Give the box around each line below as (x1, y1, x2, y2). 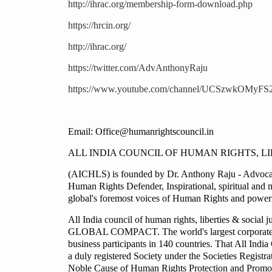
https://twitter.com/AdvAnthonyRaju (68, 63, 208, 73)
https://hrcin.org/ (68, 20, 131, 31)
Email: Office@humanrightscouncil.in (68, 126, 214, 137)
